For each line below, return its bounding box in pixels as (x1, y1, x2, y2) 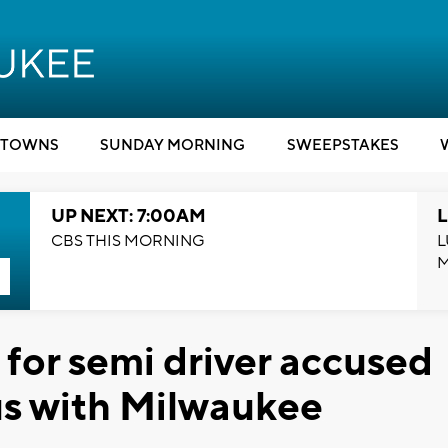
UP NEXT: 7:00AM (50, 205, 206, 228)
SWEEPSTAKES (286, 136, 399, 155)
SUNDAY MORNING (100, 136, 245, 155)
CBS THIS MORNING (50, 231, 205, 251)
